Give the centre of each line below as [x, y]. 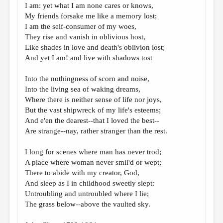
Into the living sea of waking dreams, [83, 89]
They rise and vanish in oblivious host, [85, 37]
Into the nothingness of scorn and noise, [87, 79]
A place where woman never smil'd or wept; [93, 162]
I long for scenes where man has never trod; [93, 152]
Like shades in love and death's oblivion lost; [95, 47]
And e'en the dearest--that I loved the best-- [92, 120]
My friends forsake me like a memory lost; [91, 16]
